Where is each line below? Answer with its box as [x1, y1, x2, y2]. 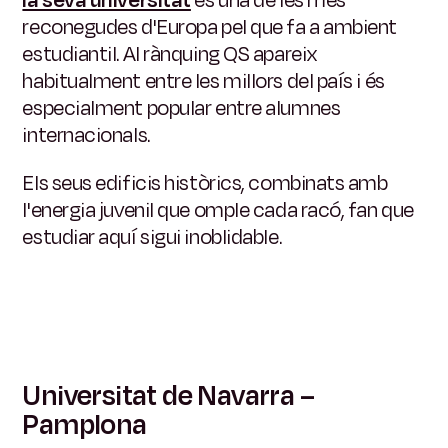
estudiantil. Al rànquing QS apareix [22, 39, 318, 70]
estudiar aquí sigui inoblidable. [22, 222, 282, 253]
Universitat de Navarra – [22, 376, 315, 417]
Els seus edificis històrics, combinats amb [22, 168, 388, 199]
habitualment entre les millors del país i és [22, 66, 385, 97]
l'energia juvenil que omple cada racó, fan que [22, 195, 414, 226]
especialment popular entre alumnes [22, 93, 341, 124]
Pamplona [22, 405, 147, 446]
